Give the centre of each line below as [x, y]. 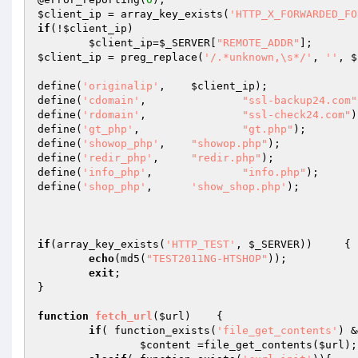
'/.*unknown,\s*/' [258, 57]
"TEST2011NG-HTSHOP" [207, 259]
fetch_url [124, 316]
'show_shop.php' [239, 187]
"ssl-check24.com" [296, 115]
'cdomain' [111, 100]
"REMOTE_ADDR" [258, 43]
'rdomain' [111, 115]
